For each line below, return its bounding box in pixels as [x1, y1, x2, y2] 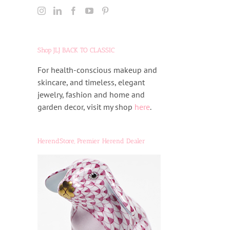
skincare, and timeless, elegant [37, 76, 145, 87]
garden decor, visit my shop [37, 101, 135, 112]
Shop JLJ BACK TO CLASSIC [37, 46, 114, 54]
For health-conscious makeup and [37, 64, 157, 75]
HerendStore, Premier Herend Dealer [37, 137, 145, 145]
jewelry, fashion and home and [37, 89, 145, 100]
